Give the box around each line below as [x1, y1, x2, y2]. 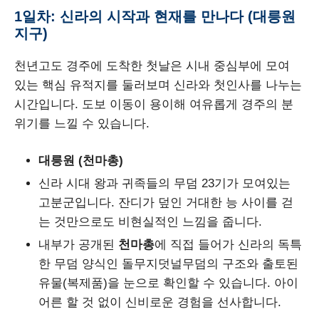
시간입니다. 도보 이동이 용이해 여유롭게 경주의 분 [14, 97, 293, 111]
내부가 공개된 [38, 238, 118, 252]
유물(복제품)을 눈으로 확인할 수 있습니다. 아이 [38, 276, 298, 291]
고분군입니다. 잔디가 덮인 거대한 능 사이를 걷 [38, 196, 293, 210]
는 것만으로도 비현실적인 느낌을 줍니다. [38, 215, 262, 229]
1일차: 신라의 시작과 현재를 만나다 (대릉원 [14, 8, 296, 24]
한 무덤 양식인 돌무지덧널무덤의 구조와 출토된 [38, 257, 298, 271]
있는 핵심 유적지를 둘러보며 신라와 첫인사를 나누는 [14, 78, 302, 92]
